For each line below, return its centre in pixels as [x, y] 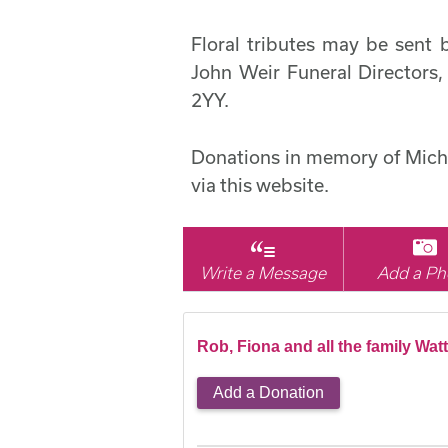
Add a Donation [268, 393]
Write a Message [263, 273]
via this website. [260, 184]
